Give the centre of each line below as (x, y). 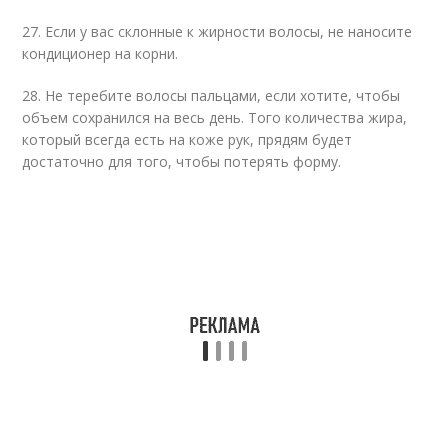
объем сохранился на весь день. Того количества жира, (215, 117)
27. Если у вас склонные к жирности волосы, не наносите (217, 31)
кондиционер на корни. (100, 53)
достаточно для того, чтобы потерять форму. (182, 161)
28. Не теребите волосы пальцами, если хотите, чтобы (211, 95)
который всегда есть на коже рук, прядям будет (187, 139)
